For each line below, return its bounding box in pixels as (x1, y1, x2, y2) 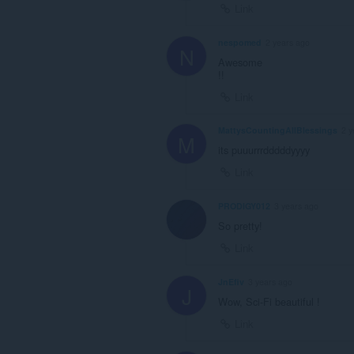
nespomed (218, 36, 262, 48)
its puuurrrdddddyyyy (218, 142, 310, 158)
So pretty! (218, 218, 262, 234)
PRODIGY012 (218, 200, 270, 213)
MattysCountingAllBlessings (218, 124, 337, 137)
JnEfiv (218, 276, 244, 288)
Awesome (218, 54, 262, 70)
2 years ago (265, 36, 310, 48)
